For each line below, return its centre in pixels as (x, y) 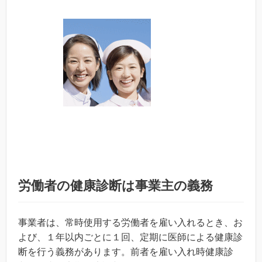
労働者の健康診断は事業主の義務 (116, 186)
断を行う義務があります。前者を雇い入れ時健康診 (126, 252)
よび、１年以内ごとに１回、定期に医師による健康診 (130, 237)
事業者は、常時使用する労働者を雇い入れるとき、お (130, 223)
